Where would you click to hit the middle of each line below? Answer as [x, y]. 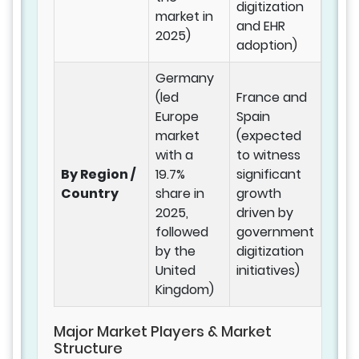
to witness [268, 155]
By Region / [98, 175]
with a [174, 155]
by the [175, 252]
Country [90, 194]
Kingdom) [185, 290]
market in [184, 17]
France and [272, 98]
